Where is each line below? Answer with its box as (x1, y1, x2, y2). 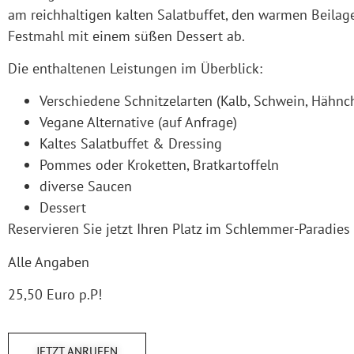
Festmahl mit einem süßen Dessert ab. (8, 26, 245, 45)
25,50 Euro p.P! (8, 285, 102, 304)
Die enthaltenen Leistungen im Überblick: (8, 58, 262, 77)
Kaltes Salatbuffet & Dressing (40, 134, 222, 153)
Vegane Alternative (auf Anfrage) (40, 113, 241, 132)
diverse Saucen (40, 177, 132, 196)
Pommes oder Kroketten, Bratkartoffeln (40, 156, 279, 175)
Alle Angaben (8, 252, 93, 271)
